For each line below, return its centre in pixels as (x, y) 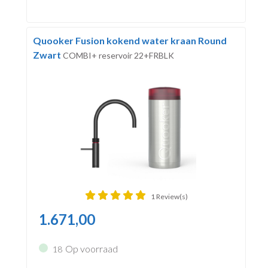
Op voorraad (91, 248)
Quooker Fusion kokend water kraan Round (130, 40)
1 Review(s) (169, 196)
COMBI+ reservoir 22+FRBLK (118, 55)
